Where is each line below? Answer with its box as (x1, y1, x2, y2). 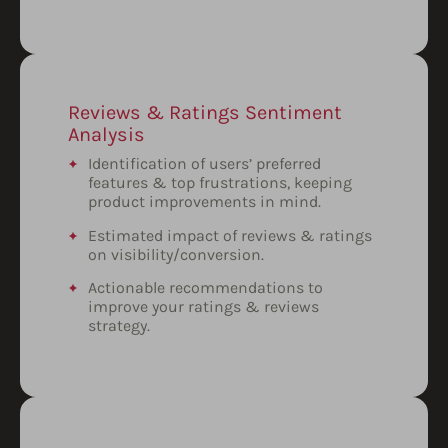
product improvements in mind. (88, 192, 321, 212)
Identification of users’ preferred (88, 154, 321, 174)
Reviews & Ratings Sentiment (68, 101, 342, 125)
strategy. (88, 316, 150, 336)
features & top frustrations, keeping (88, 173, 352, 193)
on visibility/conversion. (88, 244, 264, 264)
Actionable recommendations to (88, 278, 323, 298)
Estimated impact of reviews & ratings (88, 225, 372, 245)
